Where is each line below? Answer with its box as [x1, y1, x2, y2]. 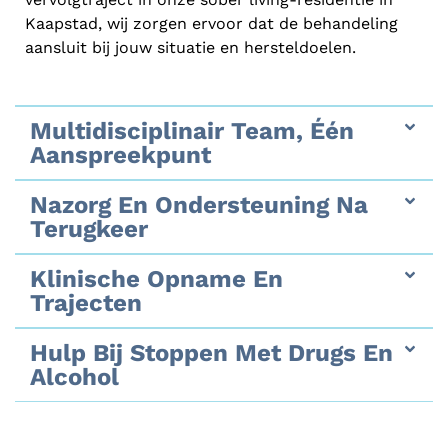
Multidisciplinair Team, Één [30, 117, 354, 146]
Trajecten [30, 289, 142, 318]
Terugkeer [30, 215, 148, 244]
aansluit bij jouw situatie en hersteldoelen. [25, 37, 356, 57]
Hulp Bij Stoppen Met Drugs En [30, 339, 393, 368]
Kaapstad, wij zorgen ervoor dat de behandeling [25, 13, 398, 33]
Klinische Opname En [30, 265, 283, 294]
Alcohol [30, 363, 119, 392]
